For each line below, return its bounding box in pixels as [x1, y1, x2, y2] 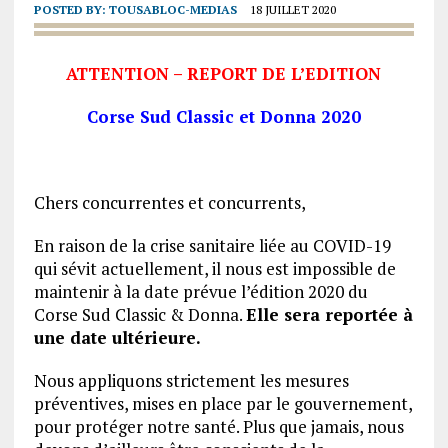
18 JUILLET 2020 [249, 2, 336, 17]
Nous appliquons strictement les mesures [33, 369, 349, 392]
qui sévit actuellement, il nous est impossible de [33, 257, 396, 280]
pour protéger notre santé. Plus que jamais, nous [33, 415, 404, 438]
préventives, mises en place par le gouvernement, [33, 392, 412, 415]
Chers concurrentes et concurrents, [33, 191, 306, 214]
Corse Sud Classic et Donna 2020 [86, 105, 361, 128]
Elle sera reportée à [245, 303, 413, 326]
